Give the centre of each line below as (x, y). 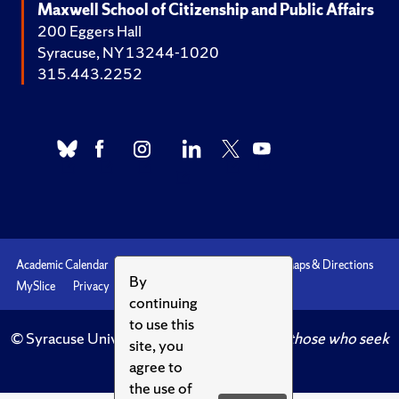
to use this (162, 324)
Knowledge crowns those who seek (274, 338)
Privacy (91, 287)
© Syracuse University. (85, 338)
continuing (163, 302)
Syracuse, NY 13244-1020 (128, 53)
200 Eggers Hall (90, 31)
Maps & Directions (328, 265)
